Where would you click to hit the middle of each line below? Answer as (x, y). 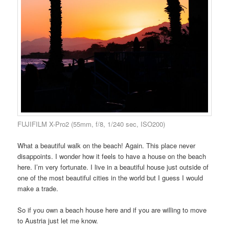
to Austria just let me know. (58, 221)
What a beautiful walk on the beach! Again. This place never (107, 146)
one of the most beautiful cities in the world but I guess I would (110, 178)
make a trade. (38, 189)
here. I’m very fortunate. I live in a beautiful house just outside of (113, 167)
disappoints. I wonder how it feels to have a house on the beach (112, 156)
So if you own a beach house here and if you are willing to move (112, 210)
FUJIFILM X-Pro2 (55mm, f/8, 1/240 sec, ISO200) (91, 124)
